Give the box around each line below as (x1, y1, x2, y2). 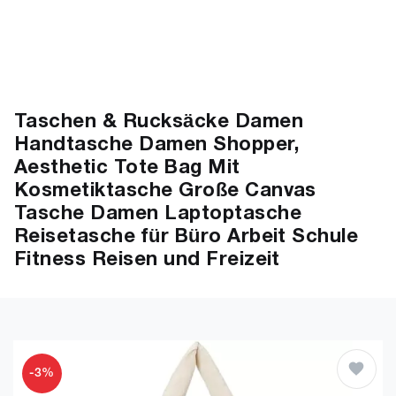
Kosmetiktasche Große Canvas (14, 182, 316, 200)
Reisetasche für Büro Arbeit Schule (14, 228, 359, 246)
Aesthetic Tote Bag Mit (14, 159, 240, 177)
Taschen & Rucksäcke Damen (14, 113, 303, 131)
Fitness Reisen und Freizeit (14, 251, 280, 269)
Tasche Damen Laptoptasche (14, 205, 301, 223)
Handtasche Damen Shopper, (14, 136, 299, 154)
